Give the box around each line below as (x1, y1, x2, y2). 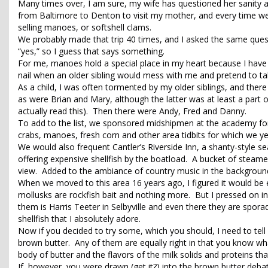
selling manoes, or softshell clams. (18, 22, 151, 33)
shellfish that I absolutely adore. (18, 213, 141, 225)
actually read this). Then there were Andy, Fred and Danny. (18, 105, 246, 117)
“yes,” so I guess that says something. (18, 45, 169, 57)
